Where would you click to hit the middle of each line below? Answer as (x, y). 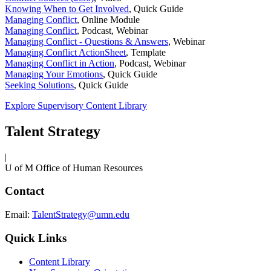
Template (148, 52)
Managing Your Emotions (54, 74)
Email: (18, 215)
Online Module (111, 19)
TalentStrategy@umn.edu (81, 215)
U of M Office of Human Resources (74, 168)
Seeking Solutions (39, 85)
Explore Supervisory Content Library (76, 105)
